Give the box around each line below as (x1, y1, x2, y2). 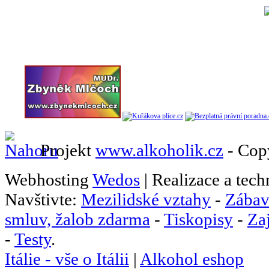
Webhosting (5, 169, 92, 189)
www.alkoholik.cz (95, 140, 223, 160)
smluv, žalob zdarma (5, 209, 150, 229)
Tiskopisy (164, 209, 233, 229)
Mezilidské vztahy (81, 189, 211, 209)
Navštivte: (5, 189, 81, 209)
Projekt (36, 140, 95, 160)
